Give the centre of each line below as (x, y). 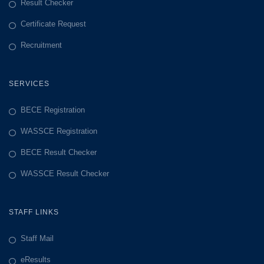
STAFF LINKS (34, 212)
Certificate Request (53, 24)
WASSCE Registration (59, 131)
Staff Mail (37, 238)
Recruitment (41, 45)
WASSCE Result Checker (65, 173)
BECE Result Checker (59, 152)
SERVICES (29, 83)
